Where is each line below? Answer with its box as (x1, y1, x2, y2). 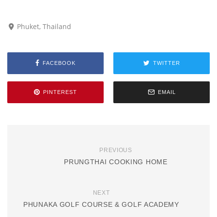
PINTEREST (43, 89, 77, 95)
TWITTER (153, 60, 180, 66)
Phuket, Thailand (17, 21, 72, 31)
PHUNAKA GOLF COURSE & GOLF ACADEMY (23, 200, 179, 208)
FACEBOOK (43, 60, 76, 66)
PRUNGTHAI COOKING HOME (64, 157, 168, 166)
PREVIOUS (99, 146, 132, 154)
